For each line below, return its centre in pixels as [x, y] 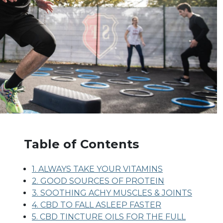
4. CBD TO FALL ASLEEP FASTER [97, 205]
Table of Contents [81, 144]
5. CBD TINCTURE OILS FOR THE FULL [109, 217]
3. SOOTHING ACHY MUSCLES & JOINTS [112, 193]
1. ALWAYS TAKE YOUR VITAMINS [97, 169]
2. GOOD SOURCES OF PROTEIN [98, 181]
